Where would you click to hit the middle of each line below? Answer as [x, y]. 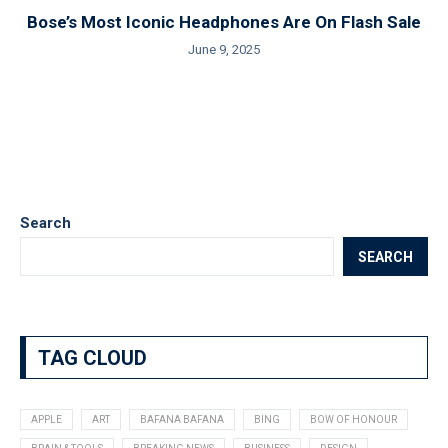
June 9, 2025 [224, 49]
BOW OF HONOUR [353, 419]
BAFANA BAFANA [182, 419]
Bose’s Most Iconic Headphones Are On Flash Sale [224, 22]
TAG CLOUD [92, 358]
